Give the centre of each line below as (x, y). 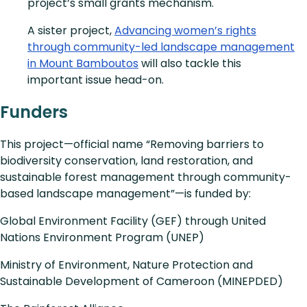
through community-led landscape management (161, 47)
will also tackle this (190, 64)
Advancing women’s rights (185, 31)
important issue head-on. (96, 80)
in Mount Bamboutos (83, 64)
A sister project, (71, 31)
